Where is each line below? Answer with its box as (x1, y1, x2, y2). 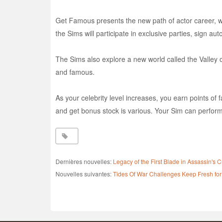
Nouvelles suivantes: (55, 169, 113, 178)
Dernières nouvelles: (55, 157, 113, 166)
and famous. (55, 67, 95, 77)
